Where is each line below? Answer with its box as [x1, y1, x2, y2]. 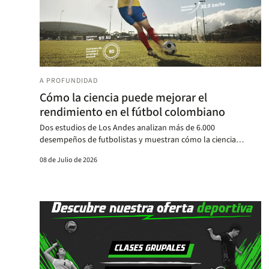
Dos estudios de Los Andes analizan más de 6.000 [40, 121, 215, 134]
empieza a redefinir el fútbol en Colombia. [40, 145, 189, 158]
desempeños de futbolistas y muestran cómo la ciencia [40, 133, 236, 146]
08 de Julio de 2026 [40, 154, 97, 165]
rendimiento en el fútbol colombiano [40, 103, 225, 121]
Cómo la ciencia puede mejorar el [40, 89, 207, 106]
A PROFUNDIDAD [40, 75, 98, 86]
